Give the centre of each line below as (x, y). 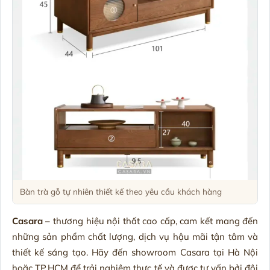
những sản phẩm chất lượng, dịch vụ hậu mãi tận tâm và (135, 237)
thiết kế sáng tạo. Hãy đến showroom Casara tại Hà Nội (135, 253)
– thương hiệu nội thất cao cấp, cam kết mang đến (152, 221)
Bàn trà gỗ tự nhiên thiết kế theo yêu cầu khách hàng (121, 192)
